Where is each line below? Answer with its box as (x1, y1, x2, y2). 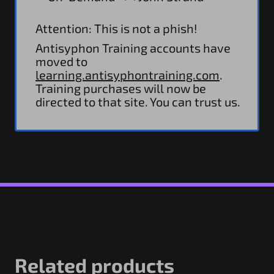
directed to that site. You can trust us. (35, 94, 240, 109)
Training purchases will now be (35, 80, 206, 95)
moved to (35, 53, 87, 68)
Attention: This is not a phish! (35, 20, 197, 35)
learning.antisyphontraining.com (35, 67, 220, 82)
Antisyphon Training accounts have (35, 40, 231, 55)
